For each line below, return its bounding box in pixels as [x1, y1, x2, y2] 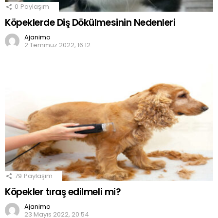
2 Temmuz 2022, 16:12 [24, 40, 91, 50]
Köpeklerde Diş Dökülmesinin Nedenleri [5, 16, 176, 29]
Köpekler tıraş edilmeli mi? [5, 185, 121, 199]
